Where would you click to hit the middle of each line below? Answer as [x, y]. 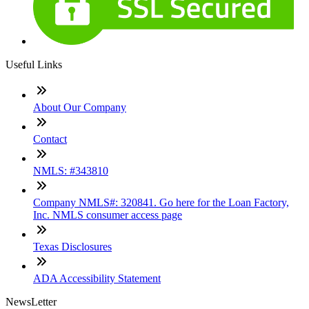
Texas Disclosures [72, 247]
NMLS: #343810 [71, 171]
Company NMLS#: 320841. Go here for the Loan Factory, [161, 203]
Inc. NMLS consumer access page [108, 215]
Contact [50, 139]
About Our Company [80, 108]
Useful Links [34, 65]
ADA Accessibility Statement [97, 279]
